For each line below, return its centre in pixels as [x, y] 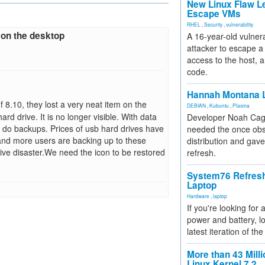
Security [213, 24]
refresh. [201, 153]
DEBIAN [196, 105]
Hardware [198, 196]
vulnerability [240, 24]
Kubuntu [219, 105]
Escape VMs [214, 14]
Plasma [241, 105]
